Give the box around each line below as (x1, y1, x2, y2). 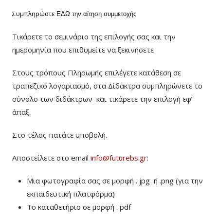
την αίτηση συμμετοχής (70, 10, 136, 18)
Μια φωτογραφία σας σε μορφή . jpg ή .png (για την (27, 176, 203, 185)
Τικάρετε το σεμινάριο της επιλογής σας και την (12, 32, 176, 41)
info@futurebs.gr (91, 153, 147, 163)
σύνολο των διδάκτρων (12, 94, 94, 104)
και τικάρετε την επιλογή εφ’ (96, 94, 193, 104)
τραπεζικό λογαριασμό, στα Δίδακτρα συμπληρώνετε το (12, 81, 202, 91)
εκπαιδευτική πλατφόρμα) (27, 189, 115, 199)
